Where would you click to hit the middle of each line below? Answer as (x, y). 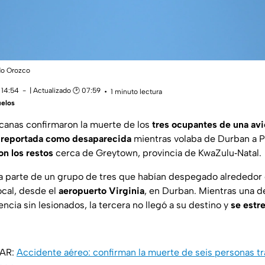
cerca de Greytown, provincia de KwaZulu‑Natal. (157, 153)
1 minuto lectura (136, 91)
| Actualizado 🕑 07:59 (65, 91)
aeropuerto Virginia (101, 191)
